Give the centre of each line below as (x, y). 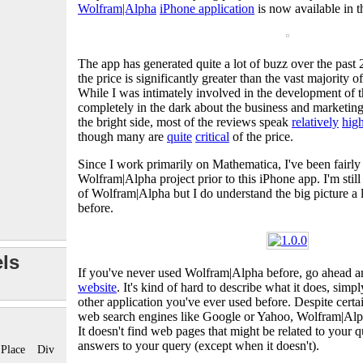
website (97, 287)
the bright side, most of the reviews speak (185, 122)
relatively (315, 122)
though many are (122, 136)
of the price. (261, 136)
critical (212, 136)
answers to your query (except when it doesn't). (199, 345)
